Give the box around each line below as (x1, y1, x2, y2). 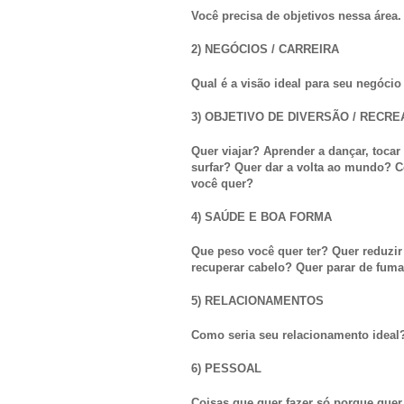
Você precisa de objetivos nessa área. (191, 8, 401, 23)
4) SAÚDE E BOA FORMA (191, 210, 332, 225)
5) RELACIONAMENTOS (191, 294, 324, 308)
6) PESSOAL (191, 362, 262, 376)
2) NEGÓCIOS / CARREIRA (191, 42, 339, 57)
